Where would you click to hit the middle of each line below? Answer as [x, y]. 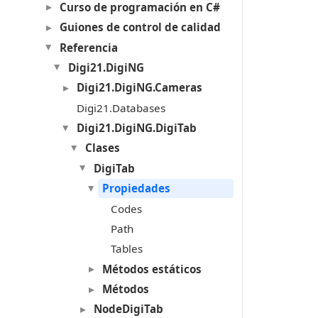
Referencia [88, 47]
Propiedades [136, 188]
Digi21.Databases [121, 108]
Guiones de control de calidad [140, 27]
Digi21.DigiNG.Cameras [139, 88]
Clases [102, 148]
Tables [126, 249]
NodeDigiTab [128, 309]
